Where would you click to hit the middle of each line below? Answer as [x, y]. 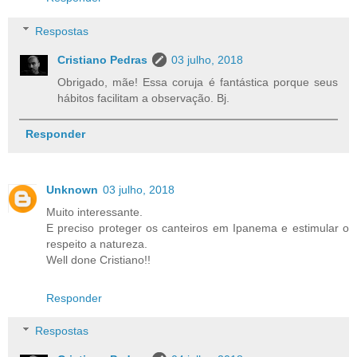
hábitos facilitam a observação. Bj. [144, 98]
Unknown [72, 189]
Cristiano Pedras [103, 59]
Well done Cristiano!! [98, 259]
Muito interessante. [94, 212]
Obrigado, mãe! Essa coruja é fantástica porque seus [198, 82]
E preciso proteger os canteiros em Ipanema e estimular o [198, 228]
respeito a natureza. [97, 243]
